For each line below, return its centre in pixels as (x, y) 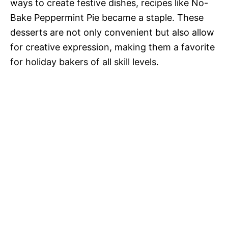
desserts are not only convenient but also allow (112, 33)
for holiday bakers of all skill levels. (84, 62)
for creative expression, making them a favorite (112, 47)
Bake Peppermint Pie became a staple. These (107, 18)
